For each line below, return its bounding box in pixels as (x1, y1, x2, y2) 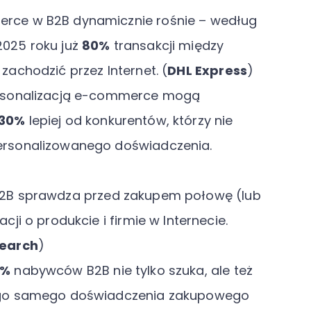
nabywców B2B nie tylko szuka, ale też (10, 262, 253, 279)
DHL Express (167, 62, 247, 79)
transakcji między (110, 37, 224, 54)
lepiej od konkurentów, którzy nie (25, 112, 233, 129)
